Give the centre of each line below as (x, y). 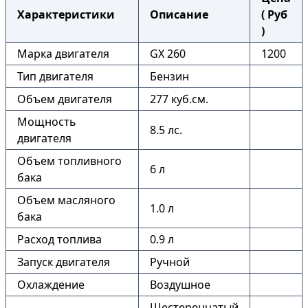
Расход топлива (59, 239)
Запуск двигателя (64, 262)
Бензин (169, 76)
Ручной (170, 262)
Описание (179, 14)
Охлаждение (51, 285)
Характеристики (66, 14)
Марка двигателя (63, 54)
